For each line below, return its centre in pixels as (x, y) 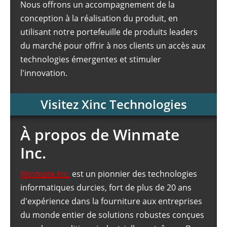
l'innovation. (44, 73)
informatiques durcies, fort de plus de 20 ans (106, 188)
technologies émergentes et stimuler (91, 60)
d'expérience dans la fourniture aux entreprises (111, 201)
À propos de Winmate (100, 135)
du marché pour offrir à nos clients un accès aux (113, 46)
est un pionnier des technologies (134, 174)
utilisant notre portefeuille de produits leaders (109, 32)
